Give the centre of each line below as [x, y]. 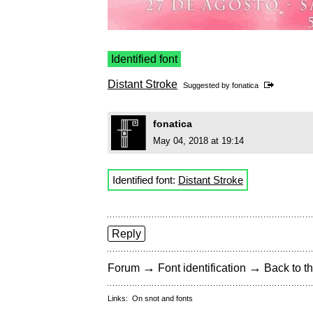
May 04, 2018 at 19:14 [198, 141]
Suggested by [208, 86]
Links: [120, 299]
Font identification [202, 268]
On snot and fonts [162, 299]
